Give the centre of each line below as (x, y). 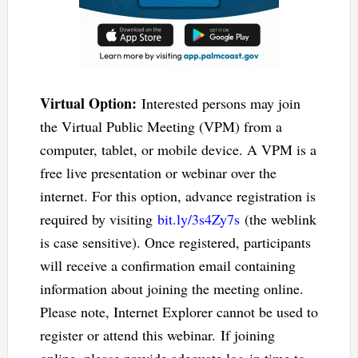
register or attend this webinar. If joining (157, 334)
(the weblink (278, 219)
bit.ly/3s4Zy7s (198, 219)
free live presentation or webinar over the (158, 172)
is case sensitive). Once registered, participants (175, 242)
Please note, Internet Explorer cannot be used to (179, 311)
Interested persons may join (218, 103)
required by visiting (98, 219)
